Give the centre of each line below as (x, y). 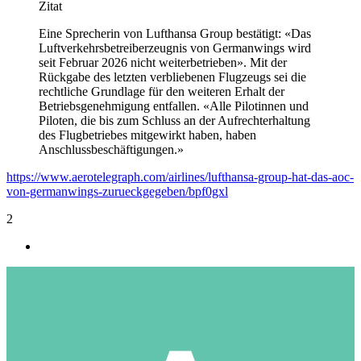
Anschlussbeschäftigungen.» (111, 149)
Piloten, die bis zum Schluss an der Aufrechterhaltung (174, 120)
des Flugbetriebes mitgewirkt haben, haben (147, 135)
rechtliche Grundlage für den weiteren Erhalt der (162, 91)
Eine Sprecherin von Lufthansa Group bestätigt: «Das (175, 33)
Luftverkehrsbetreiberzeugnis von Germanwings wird (175, 48)
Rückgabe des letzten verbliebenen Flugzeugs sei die (172, 77)
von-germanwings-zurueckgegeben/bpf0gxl (117, 191)
